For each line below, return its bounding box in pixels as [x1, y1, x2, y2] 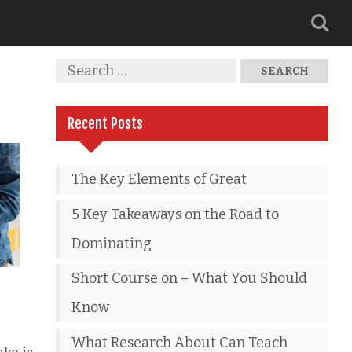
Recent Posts [68, 115, 144, 132]
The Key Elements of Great [71, 170, 247, 188]
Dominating [71, 234, 152, 252]
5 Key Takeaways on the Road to [71, 205, 280, 223]
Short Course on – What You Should [71, 269, 308, 287]
